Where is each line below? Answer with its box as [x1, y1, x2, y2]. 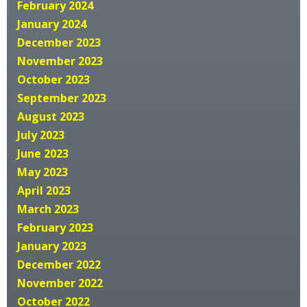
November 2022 [17, 275, 103, 291]
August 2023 [17, 108, 84, 124]
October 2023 [17, 71, 90, 87]
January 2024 [17, 16, 86, 32]
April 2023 [17, 182, 71, 198]
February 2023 [17, 219, 93, 235]
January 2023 [17, 238, 86, 254]
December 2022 [17, 256, 101, 272]
